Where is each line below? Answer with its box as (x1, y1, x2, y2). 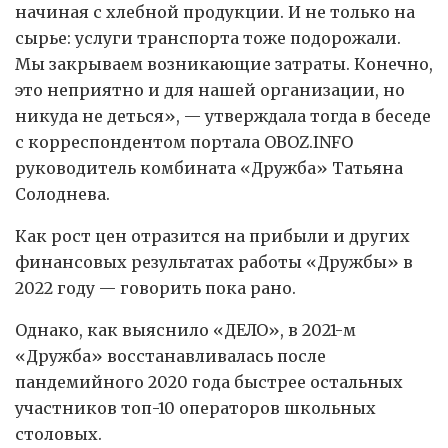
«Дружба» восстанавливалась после (15, 345, 326, 366)
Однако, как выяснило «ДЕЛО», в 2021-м (15, 319, 356, 340)
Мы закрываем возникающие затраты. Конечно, (15, 53, 433, 74)
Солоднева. (15, 183, 110, 204)
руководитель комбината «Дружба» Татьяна (15, 157, 403, 178)
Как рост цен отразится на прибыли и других (15, 225, 410, 246)
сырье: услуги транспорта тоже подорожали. (15, 27, 401, 48)
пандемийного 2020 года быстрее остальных (15, 371, 403, 392)
